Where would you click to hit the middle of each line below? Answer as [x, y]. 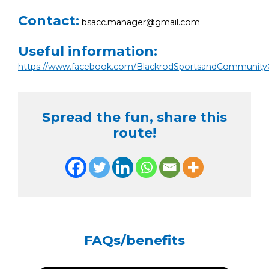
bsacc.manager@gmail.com [140, 22]
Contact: [49, 20]
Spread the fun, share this [134, 117]
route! [134, 133]
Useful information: [88, 51]
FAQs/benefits [134, 240]
